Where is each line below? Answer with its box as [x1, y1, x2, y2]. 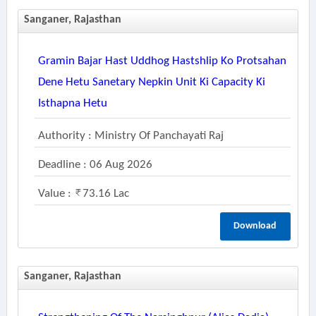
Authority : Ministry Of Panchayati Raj [37, 130, 224, 142]
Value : [37, 188, 74, 200]
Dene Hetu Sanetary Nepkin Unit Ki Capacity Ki [37, 76, 265, 88]
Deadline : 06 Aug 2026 [37, 159, 152, 171]
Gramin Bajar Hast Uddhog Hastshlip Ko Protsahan [37, 55, 286, 67]
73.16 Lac [82, 188, 129, 200]
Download [233, 221, 277, 231]
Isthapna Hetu [37, 97, 107, 109]
